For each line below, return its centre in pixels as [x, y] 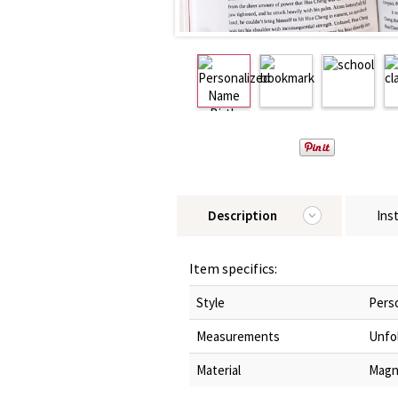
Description [243, 215]
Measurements [238, 336]
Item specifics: [233, 268]
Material [219, 370]
